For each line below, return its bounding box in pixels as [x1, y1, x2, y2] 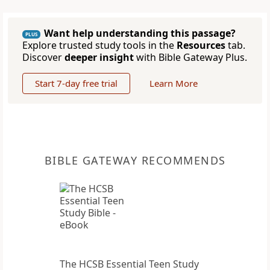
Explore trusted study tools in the [22, 39, 177, 52]
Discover [22, 51, 64, 64]
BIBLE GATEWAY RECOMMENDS [44, 153, 226, 168]
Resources [177, 39, 225, 52]
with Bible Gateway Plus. [134, 51, 247, 64]
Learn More [149, 77, 198, 90]
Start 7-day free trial [35, 77, 118, 90]
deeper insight [64, 51, 134, 64]
